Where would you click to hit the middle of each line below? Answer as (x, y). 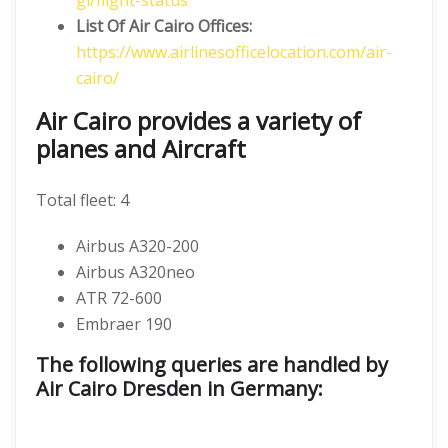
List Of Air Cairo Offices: (164, 26)
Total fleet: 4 (82, 200)
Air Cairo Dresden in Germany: (179, 388)
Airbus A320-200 (137, 246)
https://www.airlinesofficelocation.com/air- (234, 52)
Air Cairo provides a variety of (198, 120)
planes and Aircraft (141, 148)
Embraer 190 (124, 324)
